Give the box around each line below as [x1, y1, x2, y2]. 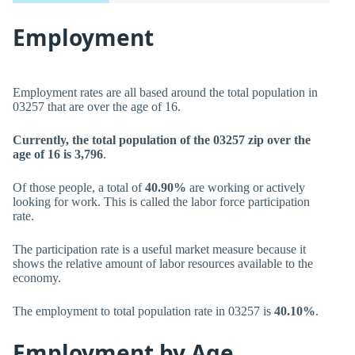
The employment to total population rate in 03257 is [13, 304, 274, 318]
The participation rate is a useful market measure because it [13, 242, 306, 256]
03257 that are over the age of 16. [13, 100, 181, 113]
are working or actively [186, 181, 305, 194]
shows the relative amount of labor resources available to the [13, 257, 313, 270]
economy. [13, 271, 61, 284]
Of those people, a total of [13, 181, 145, 194]
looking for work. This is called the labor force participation [13, 195, 310, 208]
